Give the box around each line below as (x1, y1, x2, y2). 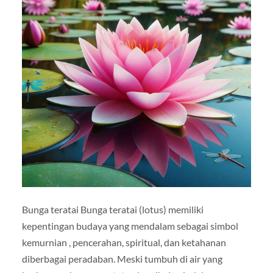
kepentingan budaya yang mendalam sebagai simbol (21, 219, 238, 232)
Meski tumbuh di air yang (115, 252, 222, 264)
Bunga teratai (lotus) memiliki (80, 203, 204, 215)
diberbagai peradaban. (21, 252, 115, 264)
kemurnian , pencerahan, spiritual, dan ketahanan (21, 236, 226, 248)
